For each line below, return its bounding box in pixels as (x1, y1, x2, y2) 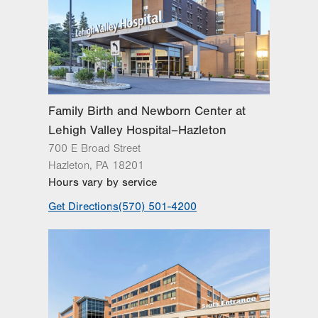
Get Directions (48, 199, 119, 213)
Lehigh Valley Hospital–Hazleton (48, 122, 226, 138)
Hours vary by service (48, 175, 157, 189)
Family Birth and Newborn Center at (48, 103, 246, 119)
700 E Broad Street (48, 141, 141, 155)
